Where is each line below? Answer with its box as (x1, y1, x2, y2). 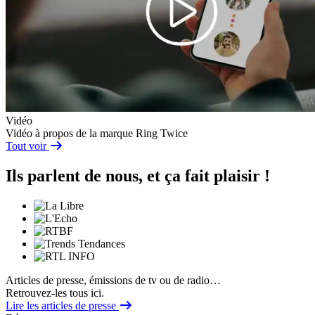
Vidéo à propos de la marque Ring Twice (6, 127, 188, 139)
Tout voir (6, 139, 49, 152)
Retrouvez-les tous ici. (6, 286, 104, 299)
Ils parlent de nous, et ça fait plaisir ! (6, 166, 270, 185)
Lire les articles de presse (6, 299, 119, 311)
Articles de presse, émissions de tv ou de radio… (6, 274, 221, 286)
